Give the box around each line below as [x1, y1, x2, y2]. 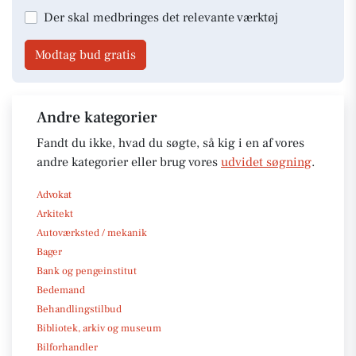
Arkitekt [37, 207, 73, 220]
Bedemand [37, 283, 85, 296]
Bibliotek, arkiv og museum [37, 321, 161, 335]
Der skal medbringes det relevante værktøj [44, 9, 278, 25]
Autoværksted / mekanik [37, 226, 147, 239]
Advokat [37, 188, 72, 201]
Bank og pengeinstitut [37, 264, 137, 277]
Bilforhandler [37, 340, 98, 354]
